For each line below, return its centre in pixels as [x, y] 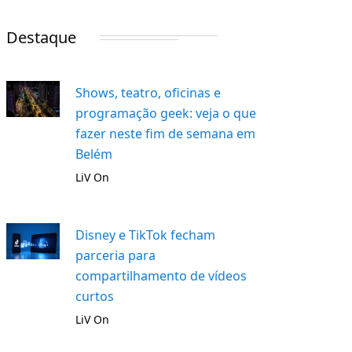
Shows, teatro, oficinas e [148, 93]
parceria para [116, 255]
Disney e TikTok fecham [146, 235]
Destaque [41, 37]
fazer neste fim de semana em [166, 134]
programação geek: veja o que [166, 113]
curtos [95, 296]
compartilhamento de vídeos [161, 276]
